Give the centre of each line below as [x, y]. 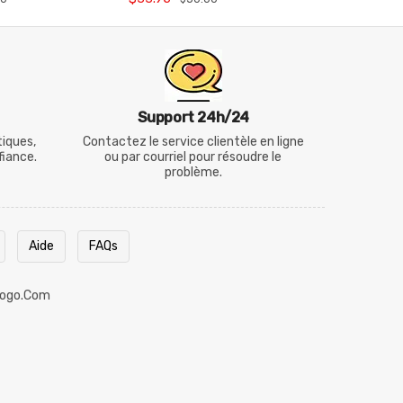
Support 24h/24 [193, 117]
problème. [193, 172]
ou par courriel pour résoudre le [193, 157]
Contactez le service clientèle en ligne [193, 142]
